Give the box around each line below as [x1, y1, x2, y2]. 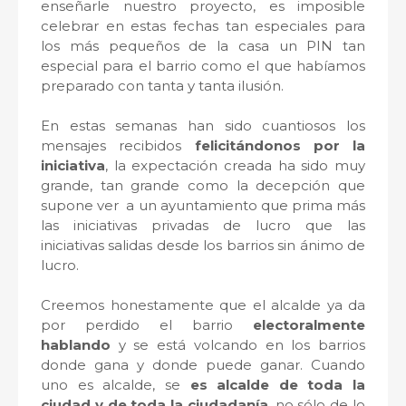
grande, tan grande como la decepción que [41, 177, 365, 195]
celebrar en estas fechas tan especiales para [41, 17, 365, 35]
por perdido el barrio [41, 316, 253, 334]
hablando [41, 336, 111, 354]
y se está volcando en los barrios [111, 336, 365, 354]
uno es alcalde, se [41, 376, 190, 394]
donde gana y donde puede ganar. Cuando [41, 356, 365, 374]
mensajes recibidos [41, 137, 195, 155]
